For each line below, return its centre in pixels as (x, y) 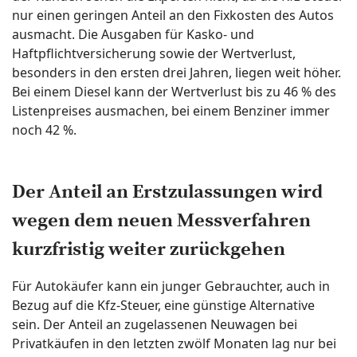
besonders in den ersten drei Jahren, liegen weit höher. (177, 73)
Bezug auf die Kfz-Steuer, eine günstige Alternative (163, 305)
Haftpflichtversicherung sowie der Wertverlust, (154, 53)
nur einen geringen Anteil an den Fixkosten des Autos (173, 15)
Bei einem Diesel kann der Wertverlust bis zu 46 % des (174, 92)
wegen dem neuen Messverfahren (161, 221)
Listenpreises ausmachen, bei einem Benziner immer (171, 111)
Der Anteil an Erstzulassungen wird (167, 192)
